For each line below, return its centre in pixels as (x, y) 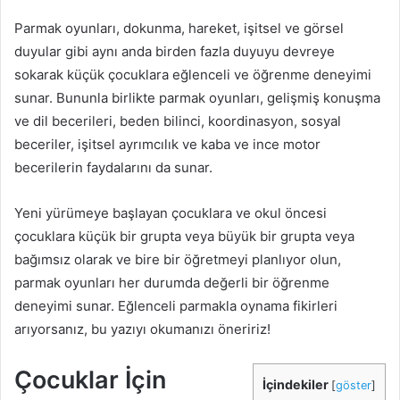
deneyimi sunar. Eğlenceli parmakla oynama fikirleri (176, 306)
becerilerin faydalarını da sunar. (113, 167)
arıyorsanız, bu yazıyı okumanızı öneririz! (142, 329)
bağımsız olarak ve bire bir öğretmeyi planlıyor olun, (178, 259)
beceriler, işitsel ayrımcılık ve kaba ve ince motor (167, 144)
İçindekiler (296, 384)
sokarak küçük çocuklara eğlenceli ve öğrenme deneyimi (193, 75)
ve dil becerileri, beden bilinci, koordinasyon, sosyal (178, 121)
